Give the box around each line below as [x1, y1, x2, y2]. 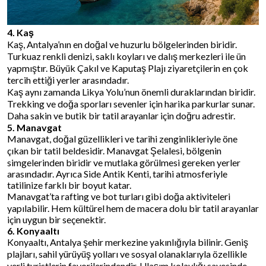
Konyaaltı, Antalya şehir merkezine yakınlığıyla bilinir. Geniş [7, 236, 248, 248]
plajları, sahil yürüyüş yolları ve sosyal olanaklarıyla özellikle [7, 248, 247, 259]
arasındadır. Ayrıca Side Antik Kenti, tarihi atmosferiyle [7, 167, 227, 179]
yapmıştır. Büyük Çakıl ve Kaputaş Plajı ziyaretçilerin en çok [7, 62, 248, 74]
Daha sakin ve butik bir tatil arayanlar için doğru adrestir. [7, 109, 235, 121]
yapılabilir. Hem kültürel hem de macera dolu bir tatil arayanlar [7, 202, 259, 214]
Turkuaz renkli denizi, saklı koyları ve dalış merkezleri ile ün [7, 50, 246, 62]
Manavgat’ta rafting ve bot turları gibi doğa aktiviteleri [7, 190, 230, 202]
